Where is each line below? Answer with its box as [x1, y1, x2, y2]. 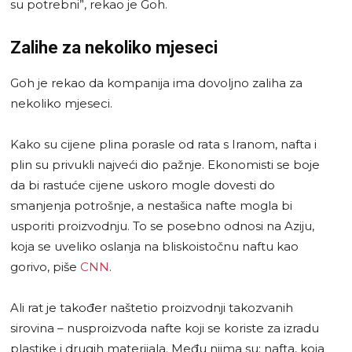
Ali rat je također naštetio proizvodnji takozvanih [10, 299, 293, 315]
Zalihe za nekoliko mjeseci [10, 37, 218, 57]
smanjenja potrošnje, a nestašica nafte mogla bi [10, 197, 292, 213]
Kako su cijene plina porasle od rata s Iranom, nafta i [10, 136, 317, 152]
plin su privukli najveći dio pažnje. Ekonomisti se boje [10, 156, 320, 172]
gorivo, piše [10, 258, 80, 274]
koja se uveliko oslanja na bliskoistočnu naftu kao [10, 238, 299, 254]
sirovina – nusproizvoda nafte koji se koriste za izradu [10, 320, 319, 335]
